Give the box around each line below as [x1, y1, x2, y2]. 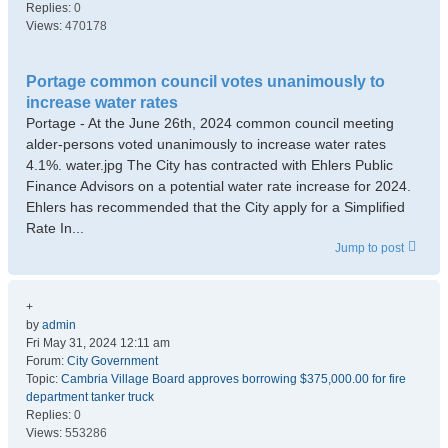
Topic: [26, 372, 61, 386]
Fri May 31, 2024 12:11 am [26, 336, 170, 350]
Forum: [26, 354, 67, 368]
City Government [67, 354, 158, 368]
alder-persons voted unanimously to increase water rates [26, 136, 386, 152]
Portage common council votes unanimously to [26, 73, 385, 90]
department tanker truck [26, 390, 154, 404]
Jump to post [335, 241, 404, 255]
